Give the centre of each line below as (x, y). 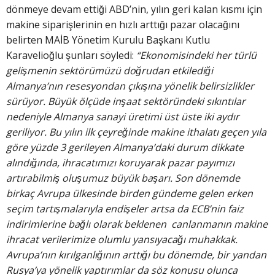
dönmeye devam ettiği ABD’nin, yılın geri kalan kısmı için (134, 10)
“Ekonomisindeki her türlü (196, 56)
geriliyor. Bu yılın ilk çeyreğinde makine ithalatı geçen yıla (136, 132)
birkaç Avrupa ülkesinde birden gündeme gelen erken (130, 194)
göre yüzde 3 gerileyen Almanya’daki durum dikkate (125, 148)
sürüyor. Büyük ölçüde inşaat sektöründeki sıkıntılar (126, 102)
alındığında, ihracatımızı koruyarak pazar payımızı (120, 163)
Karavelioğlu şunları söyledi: (71, 56)
